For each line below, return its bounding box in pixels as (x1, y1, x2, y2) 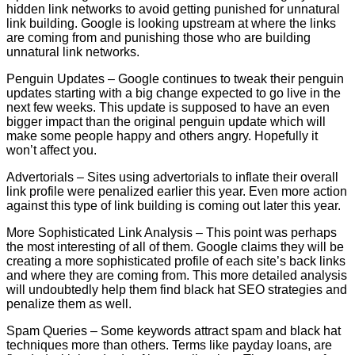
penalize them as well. (6, 296, 132, 311)
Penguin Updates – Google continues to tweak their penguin (6, 71, 344, 86)
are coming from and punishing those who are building (6, 30, 311, 44)
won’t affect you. (6, 143, 97, 157)
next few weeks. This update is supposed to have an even (6, 100, 330, 114)
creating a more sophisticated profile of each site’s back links (6, 254, 345, 268)
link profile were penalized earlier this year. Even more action (6, 184, 347, 198)
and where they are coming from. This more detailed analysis (6, 268, 347, 282)
